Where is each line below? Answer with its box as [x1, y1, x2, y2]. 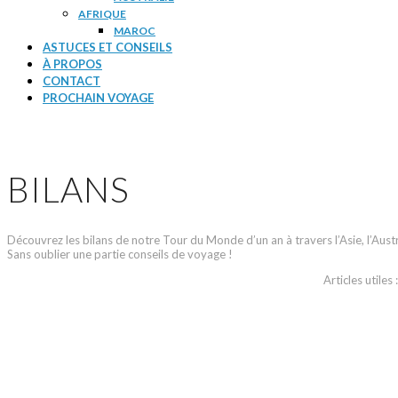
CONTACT [43, 74, 100, 88]
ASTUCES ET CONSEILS [43, 40, 172, 54]
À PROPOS [43, 57, 102, 71]
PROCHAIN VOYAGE [43, 91, 154, 105]
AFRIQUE [78, 7, 126, 20]
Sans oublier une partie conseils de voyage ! [7, 247, 233, 262]
